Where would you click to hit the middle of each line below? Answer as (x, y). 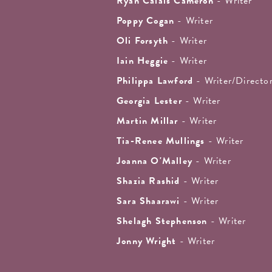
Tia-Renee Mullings (161, 141)
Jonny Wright (147, 241)
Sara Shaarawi (148, 201)
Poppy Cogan (146, 21)
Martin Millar (148, 121)
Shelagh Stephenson (162, 221)
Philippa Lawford (155, 81)
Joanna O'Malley (155, 161)
